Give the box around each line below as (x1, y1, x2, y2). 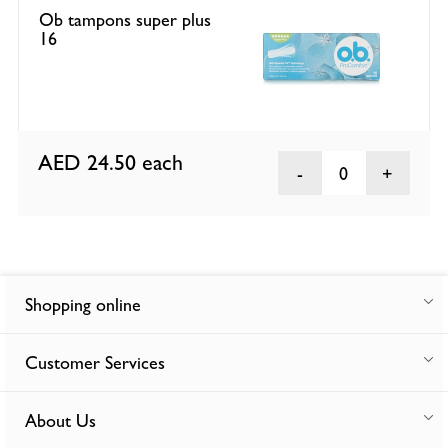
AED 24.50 (38, 150, 143, 176)
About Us (25, 410, 96, 432)
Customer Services (25, 352, 165, 374)
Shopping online (25, 294, 141, 316)
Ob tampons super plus (39, 8, 212, 30)
